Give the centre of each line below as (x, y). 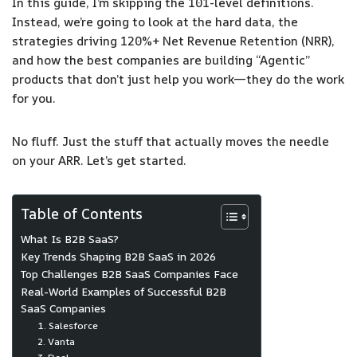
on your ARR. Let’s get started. (99, 160)
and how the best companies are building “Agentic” (161, 60)
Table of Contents (82, 213)
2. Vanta (57, 341)
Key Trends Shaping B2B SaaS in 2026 (118, 256)
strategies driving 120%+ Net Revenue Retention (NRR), (173, 41)
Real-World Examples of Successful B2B (124, 291)
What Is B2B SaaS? (70, 239)
